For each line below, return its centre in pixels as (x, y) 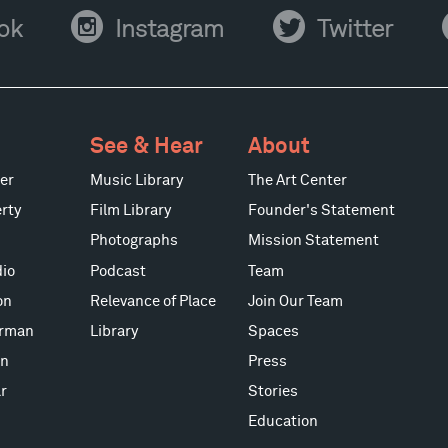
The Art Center (298, 181)
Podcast (118, 271)
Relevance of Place (153, 301)
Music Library (137, 181)
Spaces (274, 331)
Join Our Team (296, 301)
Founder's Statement (322, 211)
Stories (273, 391)
